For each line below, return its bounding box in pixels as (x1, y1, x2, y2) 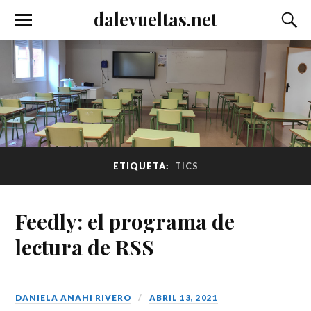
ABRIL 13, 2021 (149, 292, 219, 303)
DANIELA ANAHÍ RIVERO (15, 292, 132, 303)
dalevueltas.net (94, 7, 217, 31)
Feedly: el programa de (15, 207, 235, 235)
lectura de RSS (15, 233, 155, 260)
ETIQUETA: (112, 160, 171, 172)
